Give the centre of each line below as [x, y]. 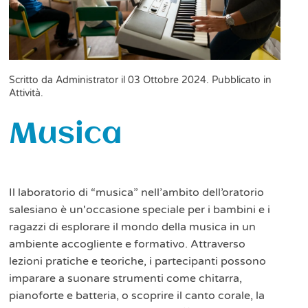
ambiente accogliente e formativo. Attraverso [128, 244]
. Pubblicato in [239, 80]
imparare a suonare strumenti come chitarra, [126, 278]
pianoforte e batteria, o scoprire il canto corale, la [137, 295]
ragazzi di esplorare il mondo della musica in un [133, 227]
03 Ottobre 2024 [167, 80]
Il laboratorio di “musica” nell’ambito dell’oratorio [137, 192]
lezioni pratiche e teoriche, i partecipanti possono [138, 261]
